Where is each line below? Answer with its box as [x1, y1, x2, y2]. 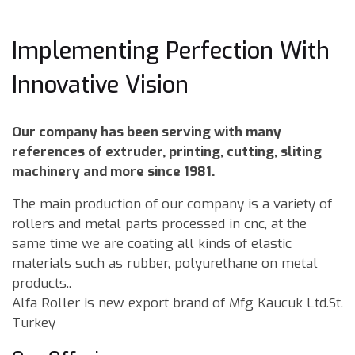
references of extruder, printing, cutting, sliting [12, 143, 322, 162]
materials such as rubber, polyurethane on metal [12, 254, 318, 273]
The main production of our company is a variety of [12, 195, 332, 214]
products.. [12, 274, 71, 293]
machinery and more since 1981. [12, 162, 215, 181]
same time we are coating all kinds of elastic [12, 235, 292, 254]
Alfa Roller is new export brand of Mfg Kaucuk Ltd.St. [12, 294, 343, 313]
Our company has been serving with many [12, 123, 281, 142]
